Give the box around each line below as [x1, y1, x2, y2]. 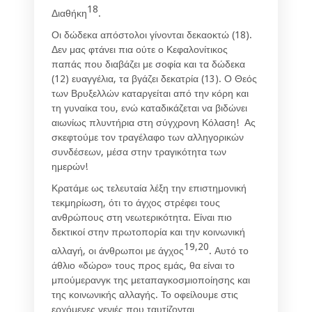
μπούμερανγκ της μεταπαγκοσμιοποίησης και [52, 274, 250, 286]
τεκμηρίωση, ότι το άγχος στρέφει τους [52, 196, 220, 208]
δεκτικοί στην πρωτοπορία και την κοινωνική [52, 226, 245, 237]
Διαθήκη [52, 7, 87, 19]
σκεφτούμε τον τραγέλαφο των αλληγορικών [52, 131, 244, 143]
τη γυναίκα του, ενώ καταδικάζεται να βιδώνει [52, 102, 247, 114]
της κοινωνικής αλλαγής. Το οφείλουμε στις [52, 288, 238, 300]
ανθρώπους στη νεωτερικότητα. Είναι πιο [52, 211, 232, 223]
